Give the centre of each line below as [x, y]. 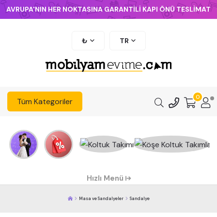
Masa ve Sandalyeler [101, 199]
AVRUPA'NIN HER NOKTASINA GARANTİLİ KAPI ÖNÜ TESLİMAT [108, 9]
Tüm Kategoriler [45, 101]
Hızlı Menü [106, 178]
